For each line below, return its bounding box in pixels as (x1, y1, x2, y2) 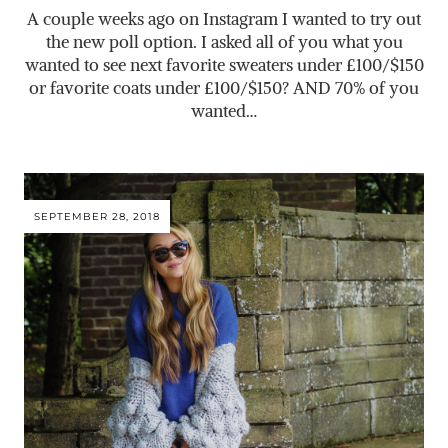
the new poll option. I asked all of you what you (45, 31, 403, 54)
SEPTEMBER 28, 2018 (34, 210, 160, 224)
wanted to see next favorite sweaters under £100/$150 (24, 54, 424, 77)
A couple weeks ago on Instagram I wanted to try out (27, 8, 421, 31)
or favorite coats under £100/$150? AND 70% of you (29, 77, 419, 100)
